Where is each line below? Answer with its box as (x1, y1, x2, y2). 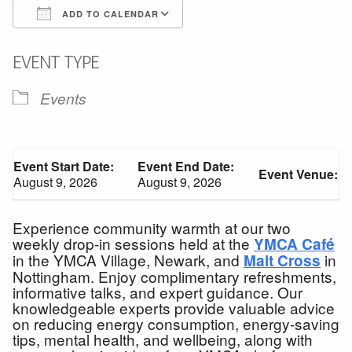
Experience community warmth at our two (13, 216, 291, 238)
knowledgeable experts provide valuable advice (13, 296, 335, 318)
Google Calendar (198, 32, 294, 51)
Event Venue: (258, 164, 338, 183)
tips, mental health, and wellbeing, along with (13, 328, 313, 350)
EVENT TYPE (13, 52, 99, 73)
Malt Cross (244, 249, 321, 271)
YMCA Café (254, 233, 335, 255)
